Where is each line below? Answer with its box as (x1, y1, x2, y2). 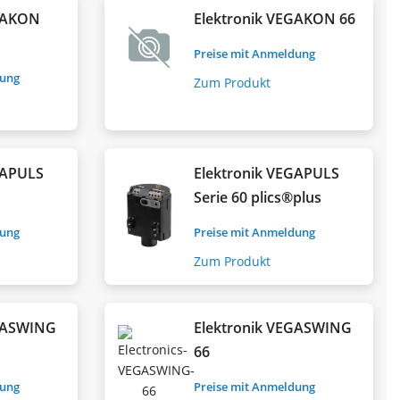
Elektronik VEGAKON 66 (194, 8, 356, 29)
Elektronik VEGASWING (194, 317, 353, 337)
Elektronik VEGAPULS (194, 162, 340, 183)
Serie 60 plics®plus (194, 187, 322, 207)
